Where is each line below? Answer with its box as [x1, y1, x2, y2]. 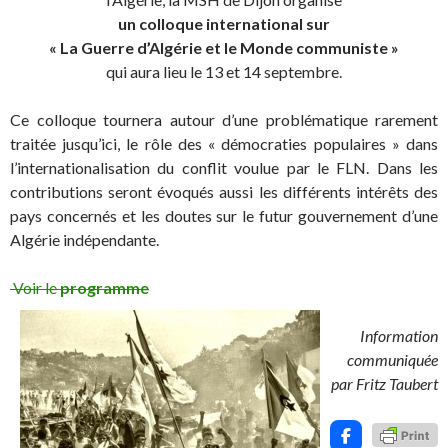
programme [60, 278, 149, 297]
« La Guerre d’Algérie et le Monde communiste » [49, 38, 399, 57]
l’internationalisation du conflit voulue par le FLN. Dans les [10, 158, 438, 177]
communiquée [347, 350, 438, 369]
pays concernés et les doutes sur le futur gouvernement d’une [10, 206, 438, 225]
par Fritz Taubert [331, 374, 438, 393]
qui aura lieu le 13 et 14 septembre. [106, 62, 342, 81]
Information [360, 326, 438, 345]
